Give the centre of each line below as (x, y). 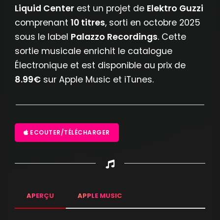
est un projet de (110, 8)
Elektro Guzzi (175, 8)
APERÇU (40, 195)
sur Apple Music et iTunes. (97, 79)
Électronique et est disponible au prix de (100, 65)
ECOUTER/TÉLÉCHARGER (69, 132)
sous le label (43, 36)
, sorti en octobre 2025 (153, 22)
